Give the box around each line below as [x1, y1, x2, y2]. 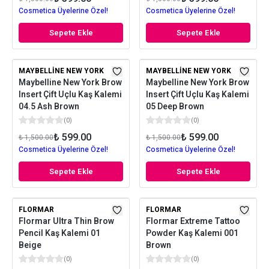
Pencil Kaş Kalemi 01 [19, 227, 100, 240]
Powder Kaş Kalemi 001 [146, 227, 238, 240]
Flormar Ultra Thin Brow [19, 215, 114, 228]
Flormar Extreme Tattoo [146, 215, 240, 228]
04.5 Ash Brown [19, 100, 79, 113]
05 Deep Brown [146, 100, 204, 113]
